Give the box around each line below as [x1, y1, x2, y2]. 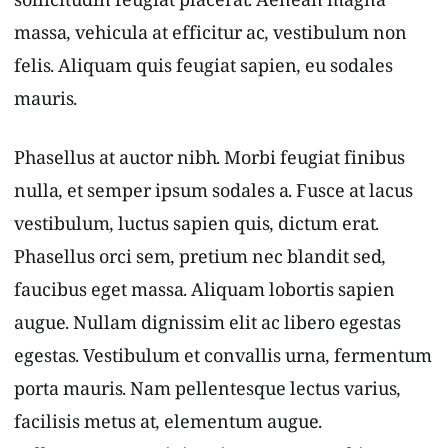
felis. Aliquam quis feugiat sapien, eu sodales [14, 56, 393, 85]
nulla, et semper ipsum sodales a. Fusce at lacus [14, 181, 413, 211]
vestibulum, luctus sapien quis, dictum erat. [14, 214, 379, 244]
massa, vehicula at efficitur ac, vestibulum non [14, 23, 407, 52]
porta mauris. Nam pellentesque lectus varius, [14, 379, 401, 409]
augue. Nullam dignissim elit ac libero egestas [14, 313, 401, 343]
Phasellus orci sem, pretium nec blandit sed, [14, 247, 386, 277]
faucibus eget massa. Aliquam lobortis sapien [14, 280, 395, 310]
